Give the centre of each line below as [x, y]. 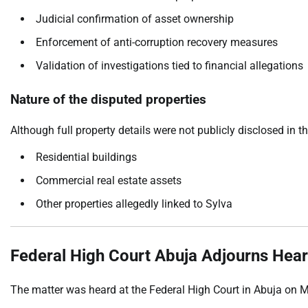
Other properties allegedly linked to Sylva [134, 203]
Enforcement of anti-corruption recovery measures [157, 42]
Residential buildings [86, 157]
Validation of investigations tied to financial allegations [169, 65]
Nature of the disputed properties [108, 100]
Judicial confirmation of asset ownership [135, 19]
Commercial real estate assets [109, 180]
